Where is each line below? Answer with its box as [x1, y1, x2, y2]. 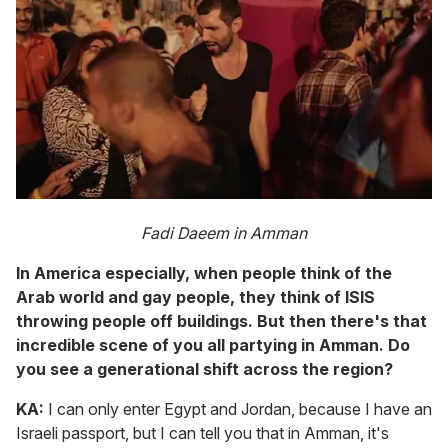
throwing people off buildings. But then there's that [16, 310, 427, 331]
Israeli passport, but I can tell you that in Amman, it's [16, 422, 389, 443]
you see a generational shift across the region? [16, 358, 393, 379]
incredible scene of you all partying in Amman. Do [16, 334, 410, 355]
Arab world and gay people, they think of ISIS [16, 286, 375, 307]
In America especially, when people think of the [16, 262, 392, 283]
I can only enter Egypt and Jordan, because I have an [48, 398, 432, 419]
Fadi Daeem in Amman [141, 222, 307, 243]
